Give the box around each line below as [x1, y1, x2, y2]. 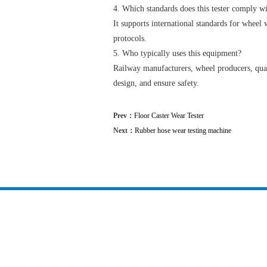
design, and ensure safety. [113, 79, 199, 88]
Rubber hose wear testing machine [135, 126, 231, 135]
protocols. [113, 34, 147, 43]
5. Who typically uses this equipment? [113, 49, 241, 58]
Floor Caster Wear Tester [134, 111, 204, 120]
